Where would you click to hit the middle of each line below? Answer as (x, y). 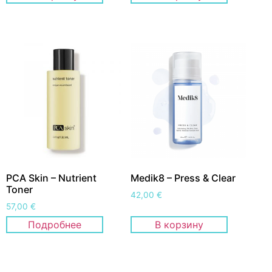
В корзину (179, 225)
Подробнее (55, 225)
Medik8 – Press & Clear (183, 178)
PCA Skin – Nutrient (51, 178)
